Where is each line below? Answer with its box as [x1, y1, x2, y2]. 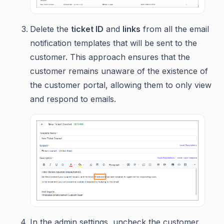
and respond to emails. [30, 94, 116, 104]
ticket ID [71, 24, 103, 34]
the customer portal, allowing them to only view [30, 80, 211, 90]
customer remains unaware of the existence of [30, 66, 208, 76]
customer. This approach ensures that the [30, 52, 190, 62]
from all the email [140, 24, 209, 34]
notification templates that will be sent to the [30, 38, 197, 48]
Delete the [30, 24, 71, 34]
